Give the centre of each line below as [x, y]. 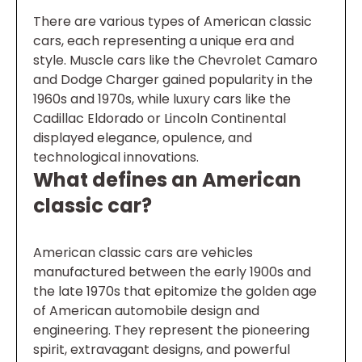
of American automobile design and [146, 310]
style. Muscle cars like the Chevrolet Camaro [175, 60]
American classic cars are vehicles [143, 252]
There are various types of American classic [173, 21]
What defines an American [167, 179]
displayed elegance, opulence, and [143, 137]
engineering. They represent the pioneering [171, 330]
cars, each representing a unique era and [164, 40]
